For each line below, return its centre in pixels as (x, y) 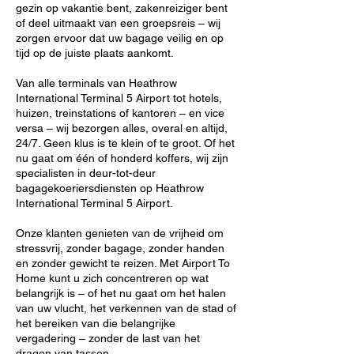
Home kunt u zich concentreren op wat (112, 278)
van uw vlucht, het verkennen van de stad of (126, 308)
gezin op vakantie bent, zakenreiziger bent (122, 8)
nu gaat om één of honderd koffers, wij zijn (122, 158)
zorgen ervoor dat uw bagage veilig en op (120, 38)
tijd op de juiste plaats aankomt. (95, 53)
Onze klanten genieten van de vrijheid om (120, 233)
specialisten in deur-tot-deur (86, 173)
